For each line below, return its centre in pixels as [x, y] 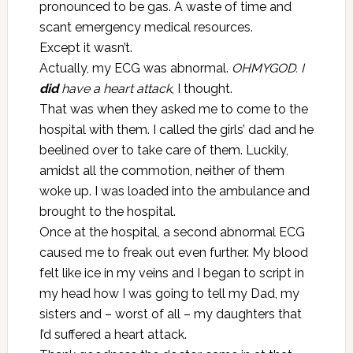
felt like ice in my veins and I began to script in [171, 273]
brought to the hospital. [107, 212]
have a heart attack [115, 89]
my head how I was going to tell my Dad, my [169, 294]
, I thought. [202, 89]
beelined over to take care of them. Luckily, [163, 150]
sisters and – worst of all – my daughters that [170, 314]
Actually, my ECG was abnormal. [135, 68]
